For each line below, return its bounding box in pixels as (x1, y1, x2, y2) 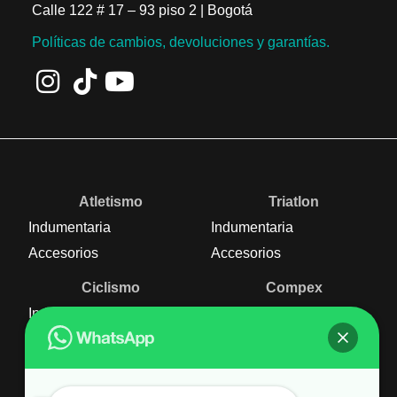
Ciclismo (82, 279, 141, 295)
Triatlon (269, 193, 319, 209)
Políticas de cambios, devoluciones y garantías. (31, 35, 330, 51)
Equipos (28, 356, 82, 372)
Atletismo (79, 193, 144, 209)
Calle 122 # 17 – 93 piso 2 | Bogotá (31, 2, 253, 18)
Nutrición (262, 320, 325, 336)
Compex (265, 279, 323, 295)
